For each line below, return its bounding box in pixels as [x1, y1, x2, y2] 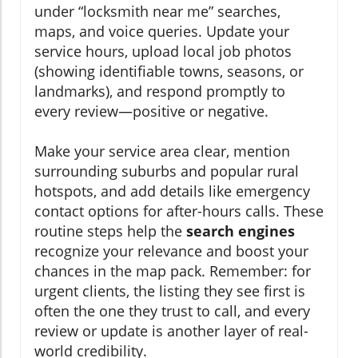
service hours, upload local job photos [34, 42, 292, 62]
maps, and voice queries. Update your [34, 22, 289, 42]
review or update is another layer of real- [34, 321, 308, 341]
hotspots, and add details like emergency [34, 181, 310, 201]
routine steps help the [34, 221, 186, 241]
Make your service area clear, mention [34, 141, 290, 161]
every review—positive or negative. [34, 101, 268, 121]
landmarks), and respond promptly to [34, 82, 285, 101]
